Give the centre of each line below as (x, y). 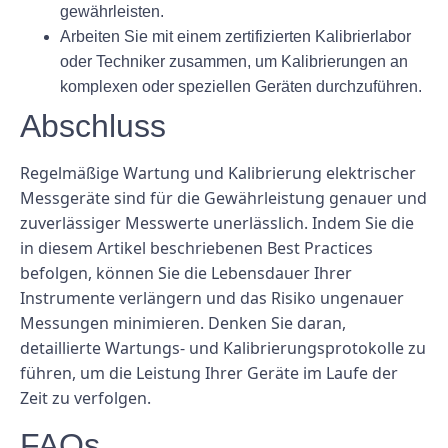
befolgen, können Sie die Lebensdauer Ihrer (186, 273)
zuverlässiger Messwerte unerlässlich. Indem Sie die (217, 223)
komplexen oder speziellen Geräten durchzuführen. (241, 87)
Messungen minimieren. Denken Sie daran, (183, 323)
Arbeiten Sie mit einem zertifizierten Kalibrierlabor (235, 37)
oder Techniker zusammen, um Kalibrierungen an (234, 62)
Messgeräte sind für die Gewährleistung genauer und (223, 198)
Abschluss (93, 126)
